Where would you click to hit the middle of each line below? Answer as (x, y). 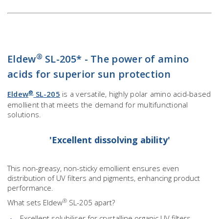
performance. (30, 188)
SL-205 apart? (91, 203)
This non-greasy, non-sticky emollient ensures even (93, 168)
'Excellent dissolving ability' (109, 140)
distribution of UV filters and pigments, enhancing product (104, 178)
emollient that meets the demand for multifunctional (98, 105)
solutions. (24, 115)
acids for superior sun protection (89, 74)
